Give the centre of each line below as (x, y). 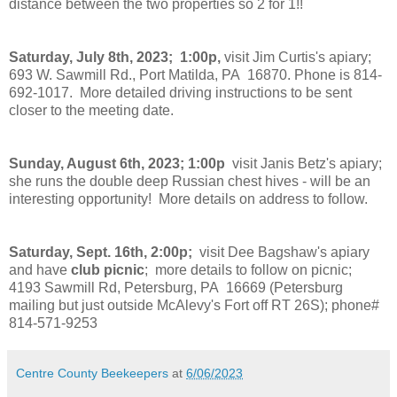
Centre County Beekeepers (92, 374)
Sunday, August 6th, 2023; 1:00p (117, 164)
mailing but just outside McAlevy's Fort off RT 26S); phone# (194, 306)
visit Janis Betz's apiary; (305, 164)
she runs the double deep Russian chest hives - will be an (190, 182)
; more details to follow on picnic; (250, 270)
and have (40, 270)
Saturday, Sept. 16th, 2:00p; (101, 253)
